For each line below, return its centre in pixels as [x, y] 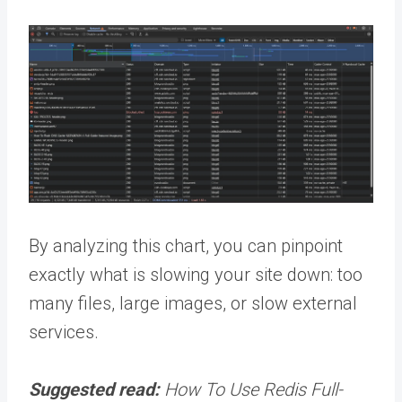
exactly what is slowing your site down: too [196, 274]
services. [64, 332]
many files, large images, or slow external [193, 303]
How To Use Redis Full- [253, 389]
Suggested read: [96, 389]
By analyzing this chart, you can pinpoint [186, 245]
